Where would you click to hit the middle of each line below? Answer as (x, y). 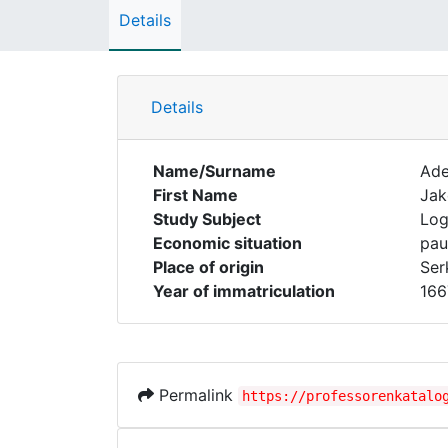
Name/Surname (214, 171)
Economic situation (227, 243)
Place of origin (208, 267)
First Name (195, 195)
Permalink (196, 395)
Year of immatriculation (244, 291)
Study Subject (207, 219)
